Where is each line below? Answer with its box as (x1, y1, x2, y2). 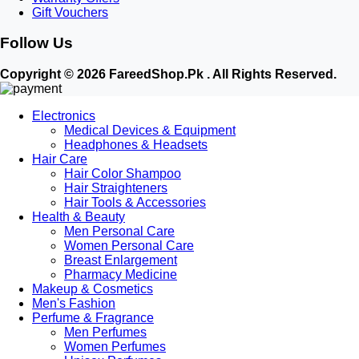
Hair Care (32, 152, 87, 167)
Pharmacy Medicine (64, 268, 177, 282)
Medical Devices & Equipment (64, 123, 236, 138)
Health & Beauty (32, 210, 125, 224)
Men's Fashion (32, 296, 115, 311)
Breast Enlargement (64, 253, 177, 268)
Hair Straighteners (64, 181, 167, 196)
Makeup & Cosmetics (32, 282, 153, 296)
